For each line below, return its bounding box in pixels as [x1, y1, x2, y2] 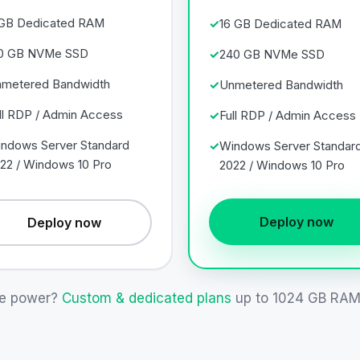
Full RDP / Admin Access [219, 108, 356, 123]
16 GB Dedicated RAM [219, 16, 342, 31]
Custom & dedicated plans [61, 289, 231, 306]
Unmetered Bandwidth [219, 77, 343, 92]
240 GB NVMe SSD [219, 47, 325, 62]
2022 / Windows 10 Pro [219, 157, 345, 173]
